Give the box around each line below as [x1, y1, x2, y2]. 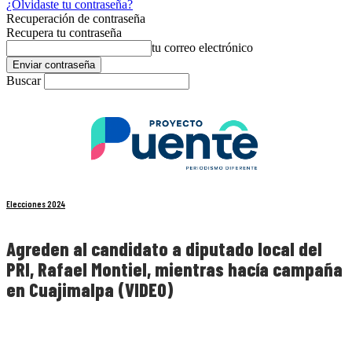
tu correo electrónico [152, 41, 253, 54]
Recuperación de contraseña [6, 12, 145, 25]
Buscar [6, 74, 41, 87]
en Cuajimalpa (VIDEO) [6, 278, 173, 302]
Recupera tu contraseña [6, 26, 122, 39]
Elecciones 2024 [6, 199, 65, 210]
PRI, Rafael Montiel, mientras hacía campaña [6, 258, 343, 281]
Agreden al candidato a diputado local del [6, 237, 322, 261]
